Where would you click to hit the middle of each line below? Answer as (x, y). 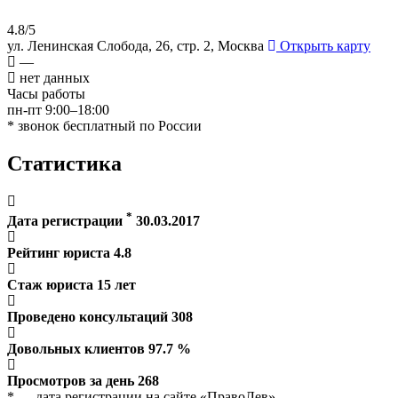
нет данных (53, 77)
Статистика (64, 163)
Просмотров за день (71, 380)
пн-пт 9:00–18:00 (58, 109)
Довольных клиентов (76, 348)
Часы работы (46, 93)
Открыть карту (323, 45)
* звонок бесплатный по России (104, 125)
